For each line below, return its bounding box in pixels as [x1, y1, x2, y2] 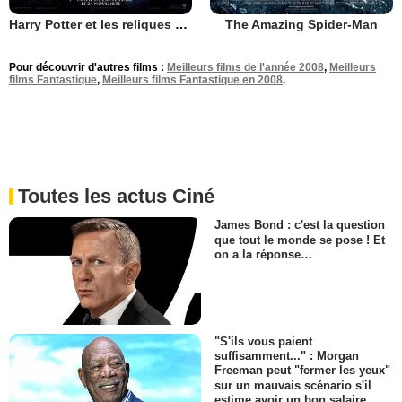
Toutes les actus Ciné [18, 184, 214, 207]
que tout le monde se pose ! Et [214, 232, 385, 247]
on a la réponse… [214, 247, 312, 261]
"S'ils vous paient [214, 335, 312, 349]
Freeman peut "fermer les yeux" [214, 363, 390, 378]
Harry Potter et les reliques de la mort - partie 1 [175, 16, 188, 31]
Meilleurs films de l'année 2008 [167, 60, 324, 74]
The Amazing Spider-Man [225, 16, 378, 31]
